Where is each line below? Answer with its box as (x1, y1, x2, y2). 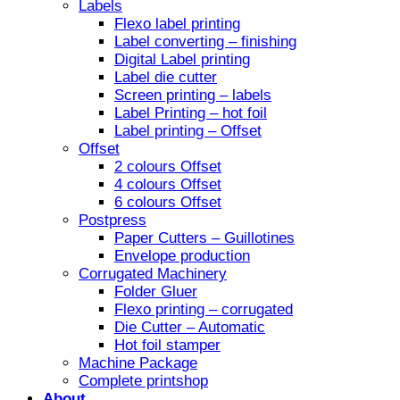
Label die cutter (114, 69, 217, 87)
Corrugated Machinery (79, 265, 227, 283)
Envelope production (114, 247, 250, 265)
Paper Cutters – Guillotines (114, 229, 295, 247)
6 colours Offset (114, 194, 221, 212)
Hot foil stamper (114, 337, 221, 354)
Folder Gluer (114, 283, 197, 301)
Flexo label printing (114, 15, 240, 33)
